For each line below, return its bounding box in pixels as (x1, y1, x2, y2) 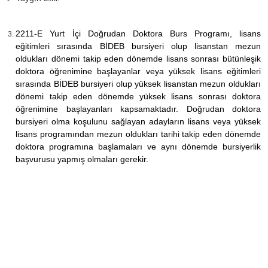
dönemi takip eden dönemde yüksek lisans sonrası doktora (16, 91, 261, 101)
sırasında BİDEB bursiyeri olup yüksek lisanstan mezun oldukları (16, 78, 261, 89)
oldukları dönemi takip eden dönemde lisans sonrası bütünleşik (16, 53, 261, 63)
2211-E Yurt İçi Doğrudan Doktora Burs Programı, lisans (16, 28, 261, 38)
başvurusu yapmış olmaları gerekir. (16, 154, 149, 164)
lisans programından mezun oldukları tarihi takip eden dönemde (16, 129, 261, 139)
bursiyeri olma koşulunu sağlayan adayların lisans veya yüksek (16, 116, 261, 126)
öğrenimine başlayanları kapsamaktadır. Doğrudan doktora (16, 103, 261, 114)
